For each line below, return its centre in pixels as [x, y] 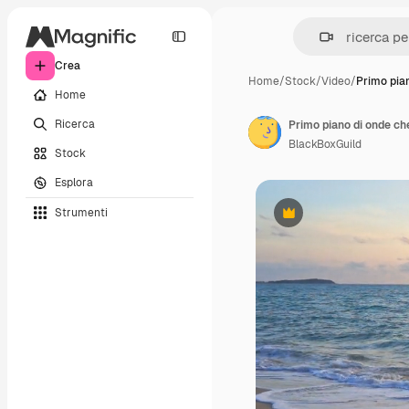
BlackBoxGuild [325, 144]
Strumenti [81, 212]
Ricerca [75, 124]
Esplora [74, 182]
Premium [311, 220]
